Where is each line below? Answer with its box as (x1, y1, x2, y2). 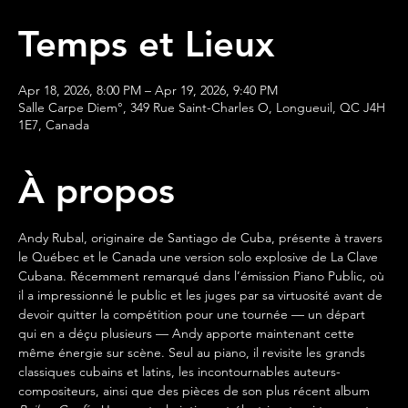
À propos (18, 168, 175, 213)
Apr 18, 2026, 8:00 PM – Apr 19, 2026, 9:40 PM (18, 82, 278, 99)
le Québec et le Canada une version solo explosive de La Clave (18, 249, 382, 266)
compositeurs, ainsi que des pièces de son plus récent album (18, 382, 373, 400)
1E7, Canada (18, 117, 89, 134)
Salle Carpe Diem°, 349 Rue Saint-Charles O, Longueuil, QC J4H (18, 99, 385, 117)
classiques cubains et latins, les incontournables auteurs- (18, 363, 341, 381)
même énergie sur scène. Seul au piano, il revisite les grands (18, 344, 369, 362)
